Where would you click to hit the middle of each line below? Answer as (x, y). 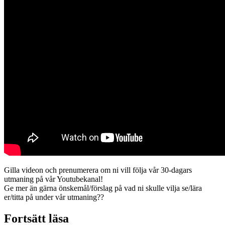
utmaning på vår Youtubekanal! (53, 179)
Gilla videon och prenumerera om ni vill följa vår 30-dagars (98, 170)
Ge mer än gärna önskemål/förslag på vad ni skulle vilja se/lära (103, 188)
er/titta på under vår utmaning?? (54, 197)
